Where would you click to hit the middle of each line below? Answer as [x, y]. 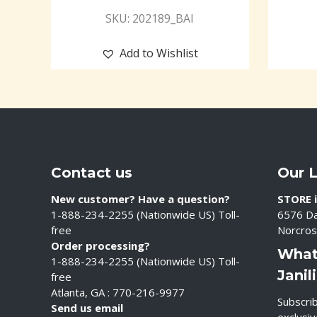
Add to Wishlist [158, 53]
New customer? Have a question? [140, 199]
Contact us [92, 173]
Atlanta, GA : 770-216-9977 [118, 292]
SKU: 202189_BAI [150, 18]
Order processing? [100, 246]
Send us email [87, 308]
